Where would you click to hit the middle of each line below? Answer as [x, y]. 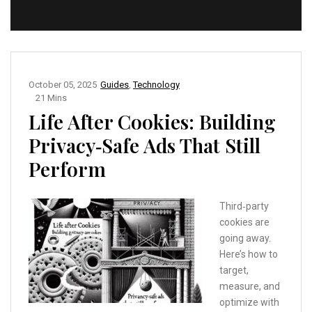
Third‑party [244, 206]
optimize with [249, 302]
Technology [156, 84]
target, [234, 270]
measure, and [250, 286]
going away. [245, 238]
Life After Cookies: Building [152, 121]
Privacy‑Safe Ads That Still [145, 145]
